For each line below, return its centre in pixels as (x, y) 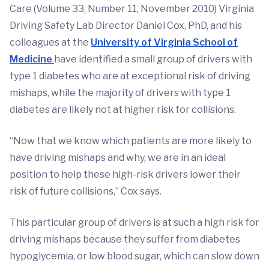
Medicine (32, 59)
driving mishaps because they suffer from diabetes (125, 239)
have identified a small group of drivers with (153, 59)
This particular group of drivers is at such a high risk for (134, 222)
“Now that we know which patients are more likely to (131, 141)
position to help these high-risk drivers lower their (125, 174)
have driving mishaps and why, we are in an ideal (118, 158)
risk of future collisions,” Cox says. (86, 191)
